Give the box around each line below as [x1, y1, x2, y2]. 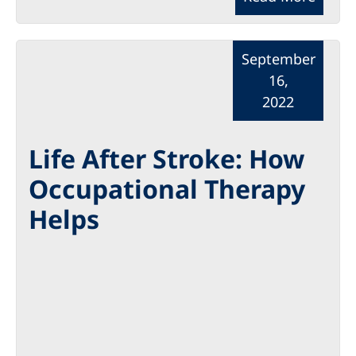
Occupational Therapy [29, 172, 305, 206]
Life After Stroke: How [29, 141, 304, 176]
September [241, 49, 315, 68]
